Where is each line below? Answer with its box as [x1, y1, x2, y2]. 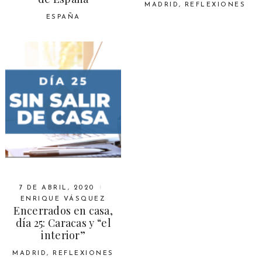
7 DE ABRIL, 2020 [19, 184, 95, 191]
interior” [41, 227, 86, 242]
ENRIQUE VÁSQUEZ [20, 195, 106, 202]
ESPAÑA [46, 14, 81, 21]
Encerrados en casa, [13, 203, 113, 218]
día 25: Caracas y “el [15, 215, 111, 230]
